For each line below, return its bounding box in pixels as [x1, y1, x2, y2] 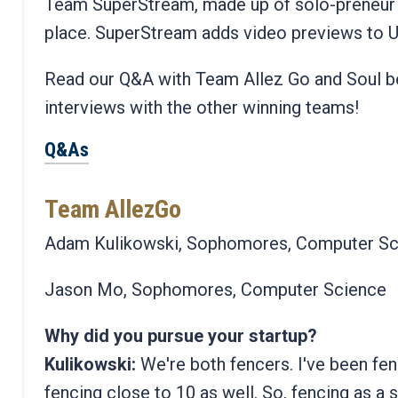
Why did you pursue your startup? [44, 325, 317, 347]
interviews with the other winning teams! [44, 96, 363, 118]
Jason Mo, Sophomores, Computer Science [44, 279, 386, 301]
